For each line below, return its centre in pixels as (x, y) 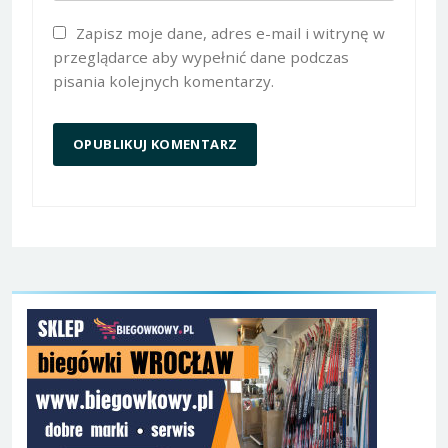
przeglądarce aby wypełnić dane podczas (201, 57)
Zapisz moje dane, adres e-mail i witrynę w (230, 33)
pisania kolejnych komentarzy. (163, 81)
